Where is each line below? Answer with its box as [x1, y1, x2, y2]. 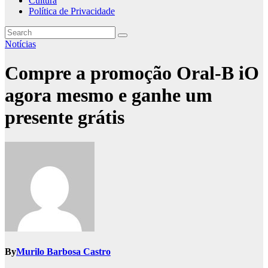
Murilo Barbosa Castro [16, 246, 111, 257]
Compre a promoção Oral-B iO [5, 62, 259, 84]
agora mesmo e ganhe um [5, 84, 212, 106]
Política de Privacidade [29, 6, 115, 16]
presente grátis [5, 106, 124, 129]
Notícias [5, 39, 36, 49]
